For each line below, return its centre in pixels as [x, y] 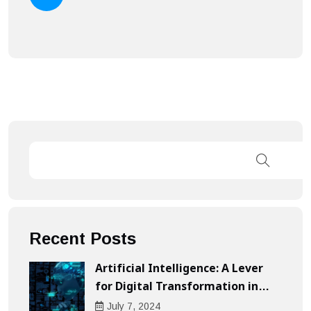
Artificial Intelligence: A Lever [179, 269]
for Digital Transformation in [177, 287]
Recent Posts [83, 238]
